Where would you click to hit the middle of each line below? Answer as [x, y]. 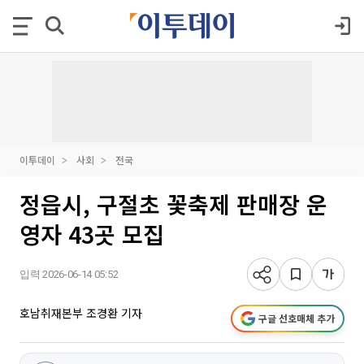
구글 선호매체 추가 [297, 318]
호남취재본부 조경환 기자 [81, 313]
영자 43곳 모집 [92, 234]
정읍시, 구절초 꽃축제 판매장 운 [173, 204]
